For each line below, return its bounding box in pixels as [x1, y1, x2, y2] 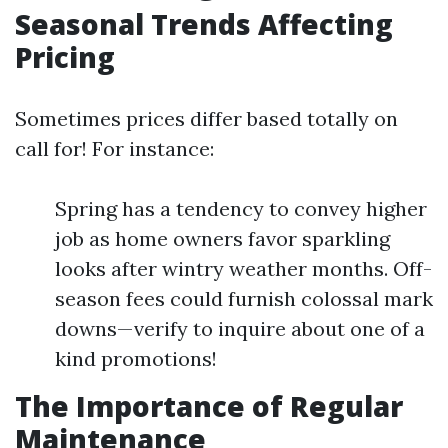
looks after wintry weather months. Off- [55, 256, 432, 281]
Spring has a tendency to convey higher [55, 196, 427, 221]
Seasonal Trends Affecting [15, 5, 393, 43]
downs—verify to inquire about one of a [55, 316, 425, 341]
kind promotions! [55, 346, 217, 371]
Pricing [15, 38, 115, 76]
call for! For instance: [15, 136, 214, 161]
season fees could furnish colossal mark [55, 286, 433, 311]
